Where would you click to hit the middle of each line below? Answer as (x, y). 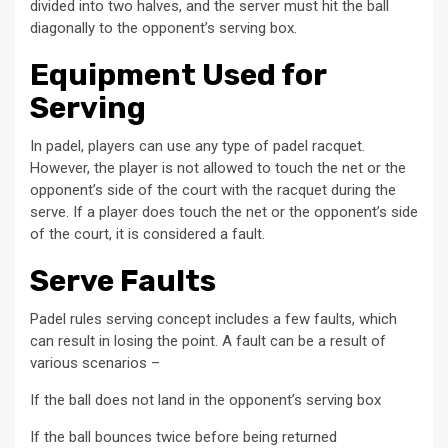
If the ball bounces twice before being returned (183, 436)
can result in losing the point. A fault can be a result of (208, 340)
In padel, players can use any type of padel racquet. (197, 145)
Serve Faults (123, 280)
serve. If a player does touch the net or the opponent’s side (224, 211)
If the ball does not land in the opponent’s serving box (205, 399)
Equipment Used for (178, 74)
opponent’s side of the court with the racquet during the (213, 189)
